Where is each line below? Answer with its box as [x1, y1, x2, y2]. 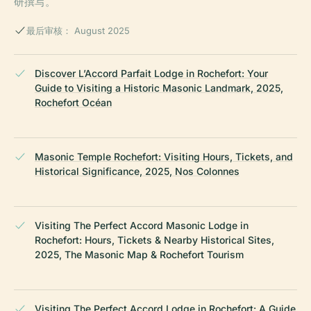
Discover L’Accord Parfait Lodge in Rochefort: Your [35, 67, 268, 80]
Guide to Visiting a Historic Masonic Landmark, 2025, [35, 82, 283, 94]
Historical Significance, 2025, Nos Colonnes [35, 165, 239, 178]
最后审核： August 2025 [26, 25, 130, 37]
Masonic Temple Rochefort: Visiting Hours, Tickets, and [35, 151, 293, 163]
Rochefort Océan [35, 96, 112, 109]
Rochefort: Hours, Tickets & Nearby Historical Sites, [35, 234, 274, 246]
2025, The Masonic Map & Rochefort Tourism [35, 249, 244, 261]
